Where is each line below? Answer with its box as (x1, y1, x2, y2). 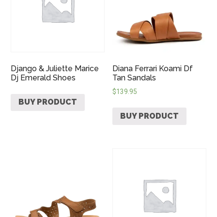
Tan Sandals (112, 73, 156, 82)
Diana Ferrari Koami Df (112, 63, 193, 73)
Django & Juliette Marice (11, 63, 99, 73)
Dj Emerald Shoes (11, 73, 76, 82)
